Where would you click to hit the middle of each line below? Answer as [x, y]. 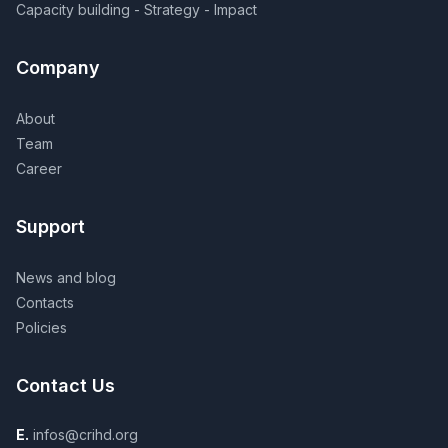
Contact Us [65, 385]
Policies [41, 327]
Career [39, 168]
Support [50, 226]
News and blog [66, 277]
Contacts [45, 302]
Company [58, 67]
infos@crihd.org [83, 434]
